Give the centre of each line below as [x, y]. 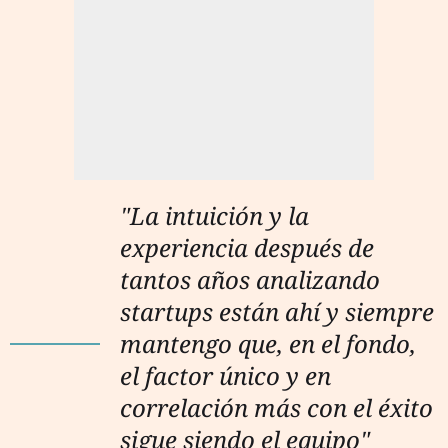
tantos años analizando [250, 279]
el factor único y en [225, 375]
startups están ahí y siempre [277, 311]
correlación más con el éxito [276, 407]
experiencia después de [247, 247]
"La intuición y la [214, 215]
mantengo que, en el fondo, [268, 343]
